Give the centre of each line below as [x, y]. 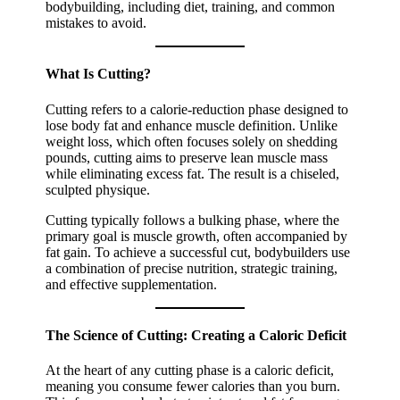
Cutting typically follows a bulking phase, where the [193, 220]
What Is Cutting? [99, 74]
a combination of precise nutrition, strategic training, [192, 268]
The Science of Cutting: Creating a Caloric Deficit [196, 335]
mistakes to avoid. [96, 23]
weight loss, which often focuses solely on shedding [192, 141]
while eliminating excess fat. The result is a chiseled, [193, 173]
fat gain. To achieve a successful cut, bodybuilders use [198, 252]
